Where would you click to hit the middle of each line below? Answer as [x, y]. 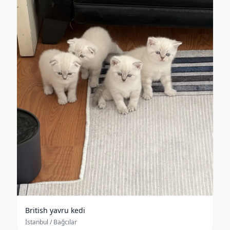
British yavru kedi [55, 210]
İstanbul [37, 222]
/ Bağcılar [63, 222]
